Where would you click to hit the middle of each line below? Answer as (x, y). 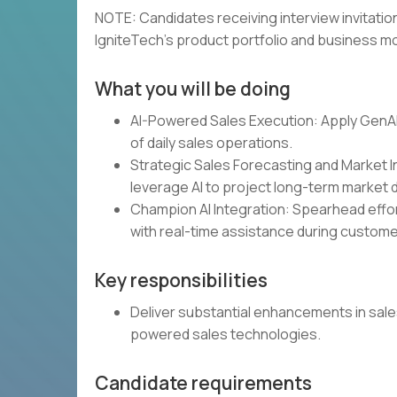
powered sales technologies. (226, 334)
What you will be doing (193, 89)
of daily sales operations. (211, 143)
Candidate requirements (203, 383)
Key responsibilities (181, 280)
